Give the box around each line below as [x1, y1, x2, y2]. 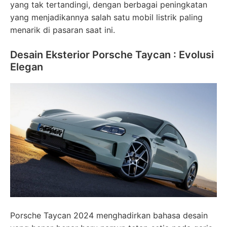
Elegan [10, 61, 43, 73]
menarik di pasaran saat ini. [10, 25, 115, 35]
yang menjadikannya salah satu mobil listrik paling [10, 12, 203, 22]
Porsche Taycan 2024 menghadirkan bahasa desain [10, 210, 208, 220]
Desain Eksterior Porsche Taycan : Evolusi [10, 49, 214, 61]
